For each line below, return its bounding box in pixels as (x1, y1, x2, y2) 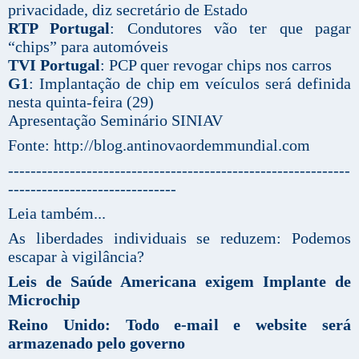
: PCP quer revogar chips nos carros (100, 55, 332, 74)
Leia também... (8, 204, 106, 222)
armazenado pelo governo (8, 333, 185, 352)
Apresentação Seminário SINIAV (8, 111, 223, 129)
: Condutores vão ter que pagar (110, 18, 352, 37)
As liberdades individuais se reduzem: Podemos (8, 228, 351, 247)
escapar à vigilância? (8, 247, 144, 265)
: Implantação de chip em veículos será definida (29, 74, 351, 92)
